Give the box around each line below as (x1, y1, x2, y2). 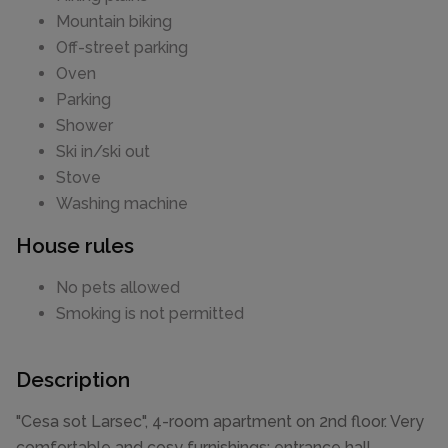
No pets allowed (56, 278, 180, 298)
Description (16, 367, 130, 393)
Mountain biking (56, 11, 172, 31)
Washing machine (56, 193, 188, 213)
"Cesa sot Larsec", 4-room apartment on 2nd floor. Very (16, 412, 424, 432)
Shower (56, 115, 113, 135)
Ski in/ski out (56, 141, 150, 161)
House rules (16, 232, 134, 258)
